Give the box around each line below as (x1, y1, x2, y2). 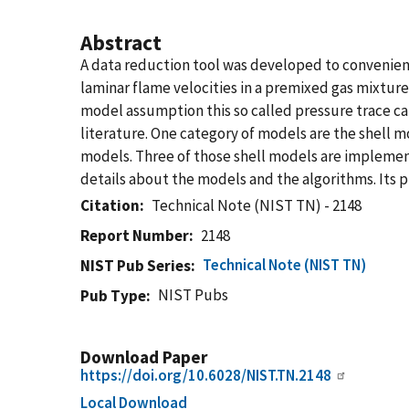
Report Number (80, 225, 189, 246)
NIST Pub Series (80, 256, 191, 276)
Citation (80, 195, 140, 215)
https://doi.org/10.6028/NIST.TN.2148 (80, 365, 331, 385)
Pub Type (80, 286, 146, 306)
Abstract (80, 29, 162, 56)
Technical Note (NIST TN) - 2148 (152, 195, 362, 215)
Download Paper (80, 346, 207, 368)
